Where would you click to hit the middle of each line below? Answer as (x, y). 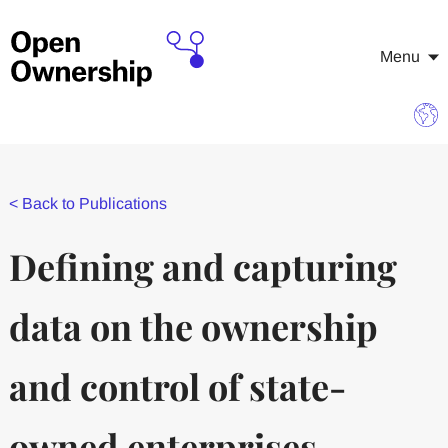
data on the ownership (193, 326)
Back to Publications (94, 203)
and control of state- (177, 386)
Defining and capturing (202, 266)
